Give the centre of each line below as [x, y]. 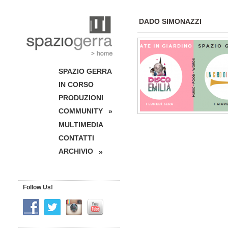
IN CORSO [76, 84]
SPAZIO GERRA [85, 71]
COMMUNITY [81, 111]
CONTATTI [76, 138]
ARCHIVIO [76, 151]
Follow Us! [38, 187]
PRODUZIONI [81, 98]
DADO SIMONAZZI [170, 21]
